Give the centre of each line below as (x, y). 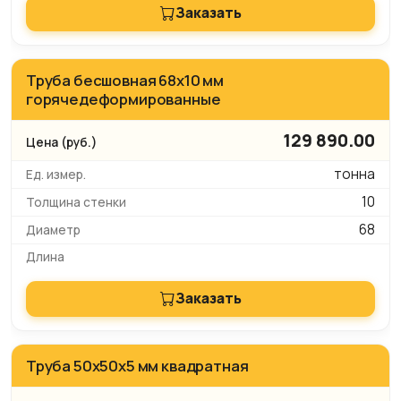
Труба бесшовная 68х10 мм (125, 80)
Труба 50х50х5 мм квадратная (137, 365)
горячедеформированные (124, 98)
